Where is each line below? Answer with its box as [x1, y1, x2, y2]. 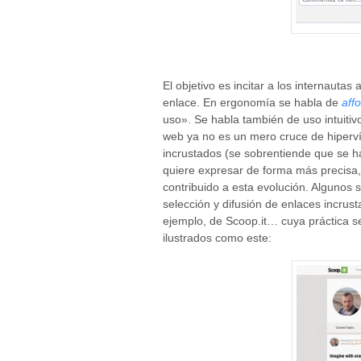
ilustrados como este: [163, 231, 272, 245]
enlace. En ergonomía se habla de [163, 96, 338, 110]
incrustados [163, 147, 222, 160]
